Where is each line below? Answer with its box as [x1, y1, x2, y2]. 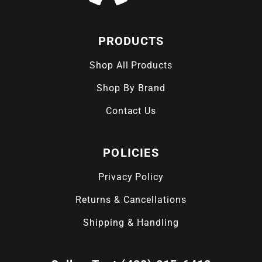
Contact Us [105, 105, 157, 117]
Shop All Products [89, 60, 173, 71]
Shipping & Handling [83, 217, 179, 229]
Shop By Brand [96, 82, 166, 94]
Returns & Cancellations [75, 194, 187, 206]
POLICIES [103, 146, 159, 160]
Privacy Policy [98, 171, 164, 183]
